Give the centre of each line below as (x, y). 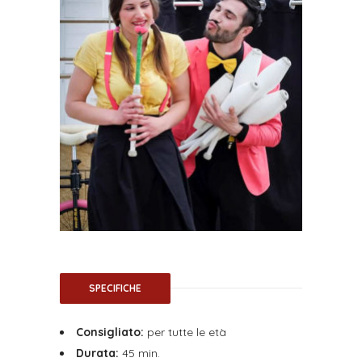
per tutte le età (185, 332)
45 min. (139, 353)
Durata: (97, 353)
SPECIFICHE (115, 288)
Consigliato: (110, 332)
